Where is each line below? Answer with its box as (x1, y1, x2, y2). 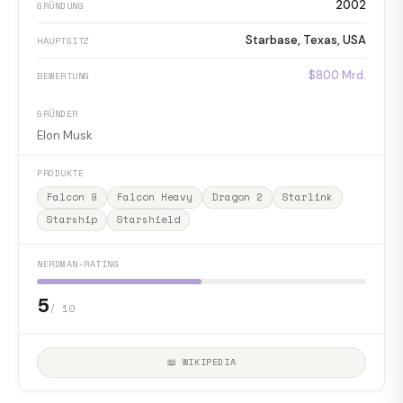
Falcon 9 (47, 189, 97, 204)
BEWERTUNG (37, 68, 90, 83)
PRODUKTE (37, 166, 84, 180)
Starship (47, 211, 97, 227)
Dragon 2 (212, 189, 263, 204)
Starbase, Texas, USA (246, 31, 366, 48)
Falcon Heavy (117, 189, 193, 204)
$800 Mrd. (309, 67, 366, 83)
